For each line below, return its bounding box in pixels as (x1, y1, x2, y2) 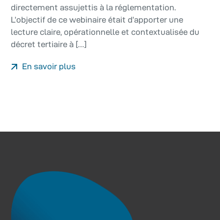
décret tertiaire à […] (11, 40, 87, 49)
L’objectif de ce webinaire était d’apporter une (11, 15, 184, 25)
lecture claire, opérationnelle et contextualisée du (11, 27, 200, 37)
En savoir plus (20, 62, 76, 71)
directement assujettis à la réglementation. (11, 3, 176, 12)
